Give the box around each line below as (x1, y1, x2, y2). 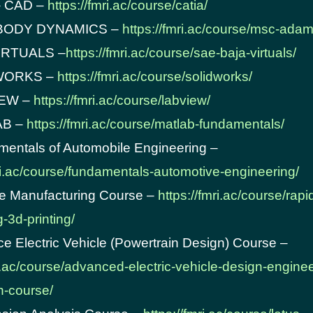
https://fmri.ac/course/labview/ (34, 93, 210, 108)
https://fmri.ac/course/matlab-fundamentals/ (27, 117, 284, 131)
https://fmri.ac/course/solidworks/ (57, 69, 252, 84)
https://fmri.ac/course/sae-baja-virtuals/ (66, 45, 296, 60)
